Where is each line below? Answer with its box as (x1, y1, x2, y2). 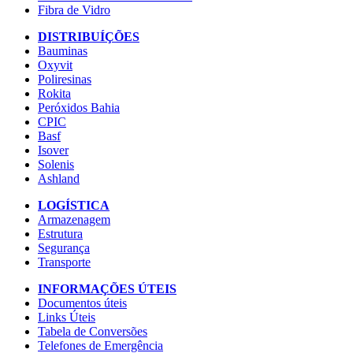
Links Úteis (38, 310, 95, 325)
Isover (38, 143, 69, 158)
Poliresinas (38, 72, 91, 87)
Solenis (38, 158, 74, 172)
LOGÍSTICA (38, 199, 110, 213)
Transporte (38, 255, 91, 269)
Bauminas (38, 44, 87, 58)
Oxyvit (38, 58, 72, 72)
